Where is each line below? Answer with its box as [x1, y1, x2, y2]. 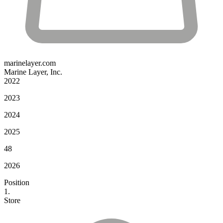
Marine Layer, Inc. [4, 67, 62, 76]
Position [4, 178, 29, 187]
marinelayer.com [4, 58, 56, 67]
